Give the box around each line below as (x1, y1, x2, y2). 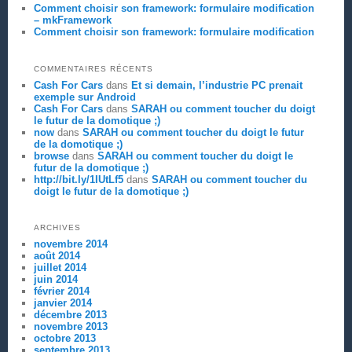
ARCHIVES (33, 222, 81, 232)
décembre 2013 (33, 308, 107, 321)
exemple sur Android (33, 90, 136, 103)
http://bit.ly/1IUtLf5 (33, 173, 123, 185)
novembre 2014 (33, 237, 108, 250)
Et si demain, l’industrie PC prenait (130, 79, 302, 91)
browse (33, 149, 69, 162)
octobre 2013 (33, 332, 96, 344)
